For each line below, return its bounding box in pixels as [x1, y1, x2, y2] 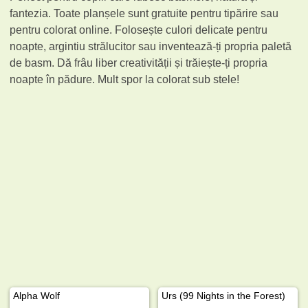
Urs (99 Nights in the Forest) [162, 289, 286, 301]
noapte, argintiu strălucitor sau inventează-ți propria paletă [10, 40, 292, 52]
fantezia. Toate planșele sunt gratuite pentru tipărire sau [10, 7, 279, 19]
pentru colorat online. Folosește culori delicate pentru [10, 23, 268, 36]
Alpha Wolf [13, 289, 60, 301]
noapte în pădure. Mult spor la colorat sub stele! [10, 73, 240, 85]
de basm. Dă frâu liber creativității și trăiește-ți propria [10, 56, 268, 69]
